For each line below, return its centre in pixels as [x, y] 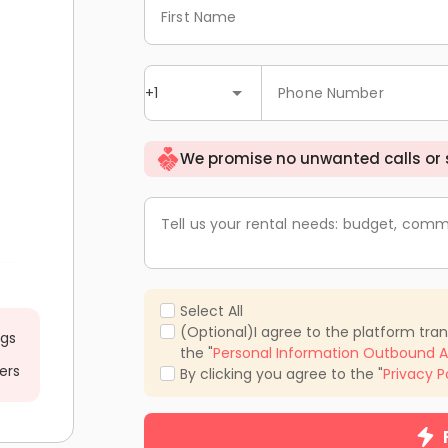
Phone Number [331, 92]
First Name [199, 16]
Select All [211, 310]
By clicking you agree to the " [281, 373]
